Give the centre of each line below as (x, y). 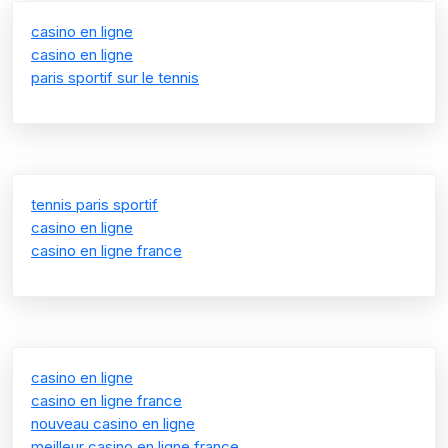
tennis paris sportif (94, 204)
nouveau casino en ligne (113, 423)
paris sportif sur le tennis (115, 77)
